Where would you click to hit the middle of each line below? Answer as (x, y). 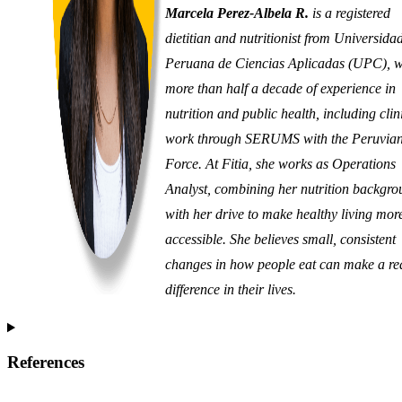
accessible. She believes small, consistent (280, 240)
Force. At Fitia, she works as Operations (280, 164)
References (46, 363)
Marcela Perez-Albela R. (237, 13)
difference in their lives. (231, 290)
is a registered (350, 13)
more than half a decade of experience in (280, 89)
